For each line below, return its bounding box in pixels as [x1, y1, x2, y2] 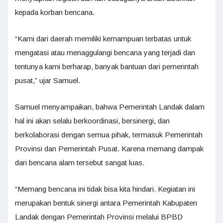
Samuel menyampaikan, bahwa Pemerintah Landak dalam [15, 102, 205, 111]
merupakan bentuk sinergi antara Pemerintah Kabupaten [15, 198, 197, 207]
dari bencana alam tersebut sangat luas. [15, 158, 144, 167]
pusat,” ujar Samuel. [15, 76, 80, 85]
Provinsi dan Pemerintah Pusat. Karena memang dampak [15, 144, 204, 153]
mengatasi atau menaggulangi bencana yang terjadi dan [15, 48, 195, 57]
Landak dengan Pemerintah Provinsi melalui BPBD [15, 212, 183, 221]
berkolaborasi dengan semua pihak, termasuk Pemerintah [15, 130, 203, 139]
